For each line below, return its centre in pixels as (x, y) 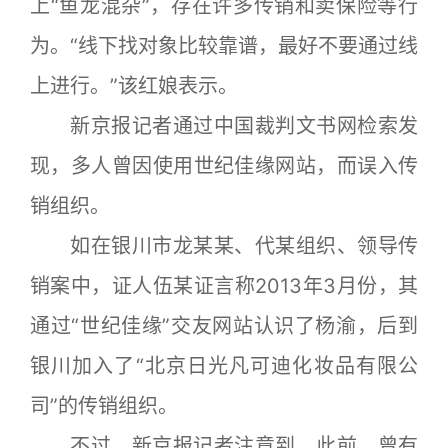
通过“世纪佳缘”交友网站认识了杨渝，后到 (224, 326)
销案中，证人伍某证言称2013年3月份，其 (224, 286)
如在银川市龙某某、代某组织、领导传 (224, 246)
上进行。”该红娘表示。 (134, 86)
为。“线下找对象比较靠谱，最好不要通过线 (224, 46)
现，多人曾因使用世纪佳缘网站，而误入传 (224, 166)
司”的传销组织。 (104, 406)
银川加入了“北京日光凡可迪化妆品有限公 (224, 366)
